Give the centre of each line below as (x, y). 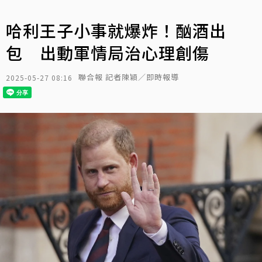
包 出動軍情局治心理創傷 (108, 53)
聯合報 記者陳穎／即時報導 (129, 77)
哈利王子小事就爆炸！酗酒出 (116, 30)
